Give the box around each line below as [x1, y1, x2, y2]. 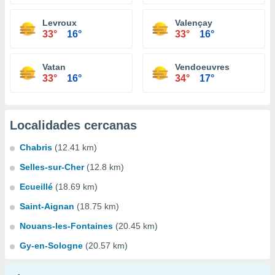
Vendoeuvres [175, 62, 230, 72]
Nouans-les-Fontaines [20, 221, 113, 231]
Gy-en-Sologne [20, 241, 83, 250]
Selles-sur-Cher [20, 162, 84, 172]
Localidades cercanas [10, 118, 137, 132]
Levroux [42, 18, 77, 28]
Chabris [20, 142, 52, 152]
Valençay [175, 18, 212, 28]
